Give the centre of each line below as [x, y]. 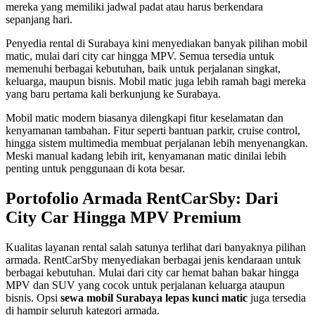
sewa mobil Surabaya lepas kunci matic [154, 298]
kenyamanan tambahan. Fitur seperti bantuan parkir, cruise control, [153, 131]
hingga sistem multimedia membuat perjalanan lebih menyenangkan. [157, 143]
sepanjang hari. [39, 20]
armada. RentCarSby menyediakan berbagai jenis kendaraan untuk [153, 260]
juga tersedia [277, 298]
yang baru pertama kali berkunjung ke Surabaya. [113, 94]
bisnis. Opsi [33, 298]
